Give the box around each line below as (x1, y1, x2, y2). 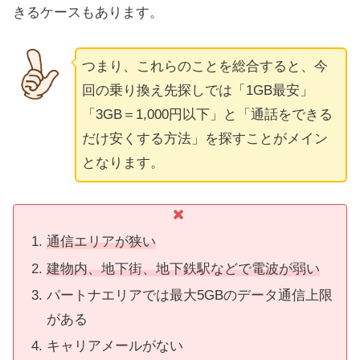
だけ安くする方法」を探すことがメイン (81, 130, 328, 146)
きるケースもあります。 (13, 5, 163, 21)
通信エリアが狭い (47, 234, 157, 250)
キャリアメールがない (47, 338, 184, 354)
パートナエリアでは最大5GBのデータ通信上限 (47, 288, 333, 304)
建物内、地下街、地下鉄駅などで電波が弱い (47, 260, 321, 276)
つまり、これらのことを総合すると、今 (81, 58, 328, 74)
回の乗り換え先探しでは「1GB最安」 (81, 82, 313, 98)
